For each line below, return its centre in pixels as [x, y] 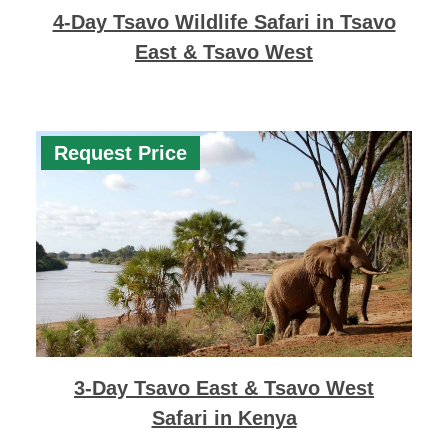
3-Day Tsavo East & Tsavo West [224, 388]
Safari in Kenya [224, 418]
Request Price [120, 153]
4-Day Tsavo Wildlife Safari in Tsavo [224, 22]
